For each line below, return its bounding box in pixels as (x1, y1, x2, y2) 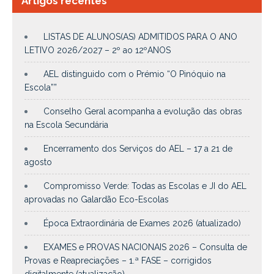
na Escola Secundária (24, 119, 108, 130)
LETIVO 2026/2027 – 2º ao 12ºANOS (24, 45, 171, 55)
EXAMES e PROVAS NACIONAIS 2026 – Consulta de (43, 242, 247, 252)
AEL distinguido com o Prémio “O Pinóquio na (43, 68, 226, 79)
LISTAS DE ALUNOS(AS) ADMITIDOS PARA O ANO (43, 31, 237, 42)
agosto (24, 157, 52, 167)
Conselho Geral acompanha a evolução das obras (43, 106, 242, 116)
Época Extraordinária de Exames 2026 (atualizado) (43, 218, 241, 228)
